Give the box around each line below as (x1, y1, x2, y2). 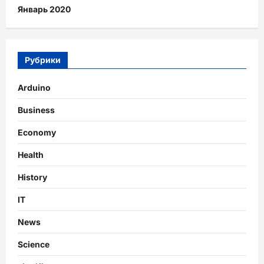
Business (18, 105, 55, 115)
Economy (18, 127, 56, 138)
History (18, 172, 47, 183)
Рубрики (25, 55, 61, 65)
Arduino (18, 82, 51, 93)
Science (18, 239, 49, 250)
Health (18, 150, 44, 160)
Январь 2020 (18, 4, 71, 15)
